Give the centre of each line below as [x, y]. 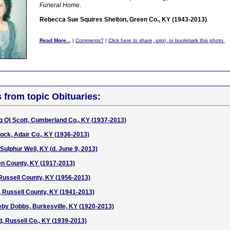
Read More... [55, 40]
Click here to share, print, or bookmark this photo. [166, 40]
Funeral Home [59, 5]
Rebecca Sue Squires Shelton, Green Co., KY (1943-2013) [123, 20]
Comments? [89, 40]
